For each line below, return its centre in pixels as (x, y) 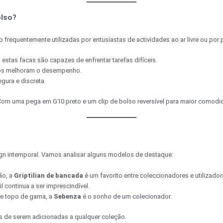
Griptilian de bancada (49, 176)
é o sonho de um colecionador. (126, 197)
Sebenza (67, 197)
